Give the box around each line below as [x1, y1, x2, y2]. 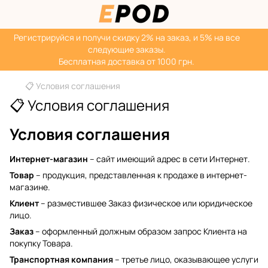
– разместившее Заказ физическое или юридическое [39, 197, 252, 209]
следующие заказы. [87, 44, 166, 55]
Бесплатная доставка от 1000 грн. [59, 56, 194, 67]
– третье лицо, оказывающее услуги [113, 254, 258, 265]
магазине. [10, 181, 50, 193]
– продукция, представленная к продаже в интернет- [34, 169, 247, 181]
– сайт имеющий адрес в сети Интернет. [88, 153, 250, 165]
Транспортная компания [10, 254, 113, 265]
